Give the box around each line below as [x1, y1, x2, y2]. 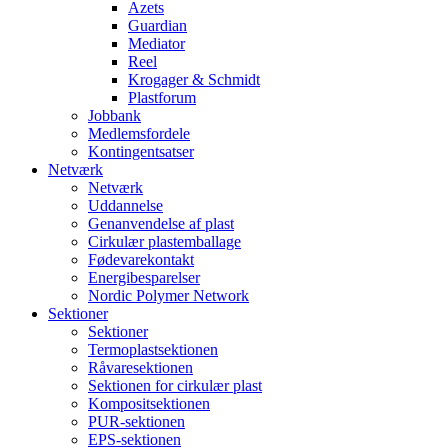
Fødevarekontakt [88, 250, 194, 268]
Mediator [128, 34, 185, 52]
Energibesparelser [88, 268, 200, 286]
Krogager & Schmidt [128, 70, 260, 88]
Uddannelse [88, 196, 163, 214]
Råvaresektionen [88, 358, 193, 376]
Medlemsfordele [88, 124, 190, 142]
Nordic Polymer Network [88, 286, 249, 304]
